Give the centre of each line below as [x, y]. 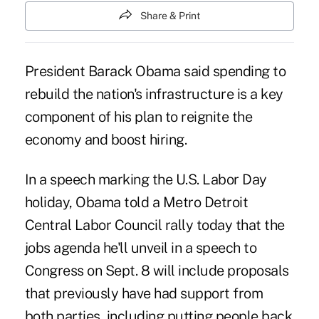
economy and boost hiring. [106, 140]
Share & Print [170, 16]
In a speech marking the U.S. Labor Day [146, 180]
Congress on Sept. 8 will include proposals [157, 271]
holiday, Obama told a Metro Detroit [136, 203]
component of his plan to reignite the [138, 117]
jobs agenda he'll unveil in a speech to [141, 248]
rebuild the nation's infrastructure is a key [154, 94]
